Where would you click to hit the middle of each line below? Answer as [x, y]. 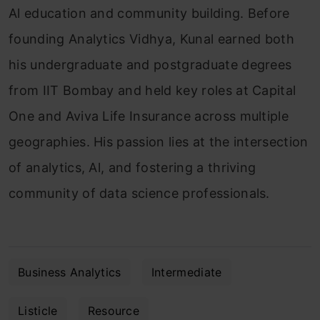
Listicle [38, 311]
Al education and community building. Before [149, 14]
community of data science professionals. [139, 194]
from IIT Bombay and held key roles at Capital [152, 91]
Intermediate [186, 272]
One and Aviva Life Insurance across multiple [149, 116]
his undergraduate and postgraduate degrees [150, 65]
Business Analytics [70, 272]
